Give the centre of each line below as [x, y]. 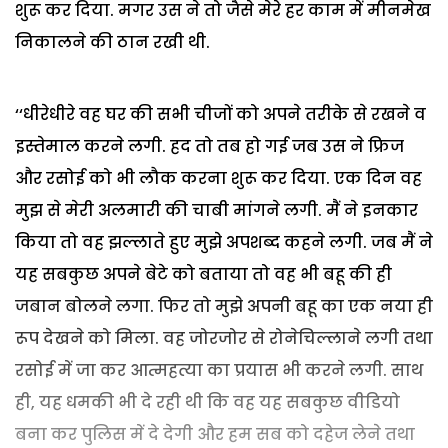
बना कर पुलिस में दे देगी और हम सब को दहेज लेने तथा [215, 434]
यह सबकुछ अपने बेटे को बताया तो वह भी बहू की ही [203, 274]
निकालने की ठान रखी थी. [112, 42]
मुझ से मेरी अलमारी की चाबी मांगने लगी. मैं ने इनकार [216, 210]
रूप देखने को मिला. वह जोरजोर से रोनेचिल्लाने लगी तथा [224, 338]
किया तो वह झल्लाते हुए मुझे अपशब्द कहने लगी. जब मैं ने [224, 242]
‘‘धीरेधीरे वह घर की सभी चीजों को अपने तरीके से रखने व [220, 114]
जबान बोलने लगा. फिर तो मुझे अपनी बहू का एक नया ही [224, 306]
